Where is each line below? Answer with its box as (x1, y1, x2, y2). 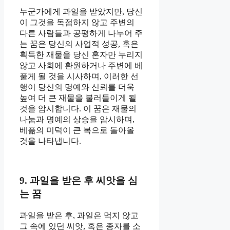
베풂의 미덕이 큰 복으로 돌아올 (20, 126, 135, 135)
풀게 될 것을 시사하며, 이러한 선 (20, 72, 139, 81)
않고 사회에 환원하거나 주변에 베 (20, 61, 143, 70)
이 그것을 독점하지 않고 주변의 (20, 18, 135, 27)
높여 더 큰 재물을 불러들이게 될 (20, 93, 137, 103)
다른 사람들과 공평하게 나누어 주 (20, 29, 143, 38)
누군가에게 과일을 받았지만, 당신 (20, 7, 143, 16)
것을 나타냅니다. (20, 137, 81, 146)
